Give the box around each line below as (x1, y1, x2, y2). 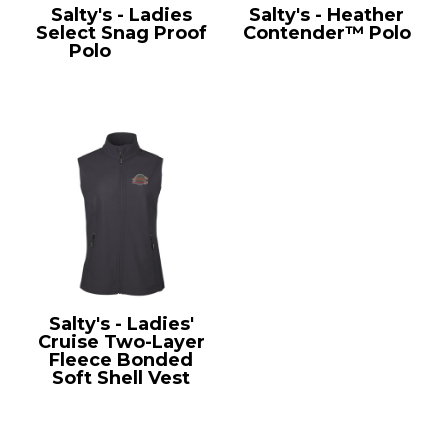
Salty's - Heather (249, 3, 405, 26)
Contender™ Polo (242, 21, 411, 44)
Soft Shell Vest (52, 366, 191, 389)
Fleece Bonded (49, 348, 194, 371)
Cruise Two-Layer (37, 330, 205, 353)
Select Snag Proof (35, 21, 207, 44)
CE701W (82, 384, 161, 407)
